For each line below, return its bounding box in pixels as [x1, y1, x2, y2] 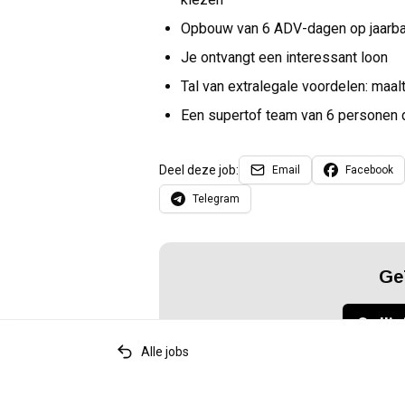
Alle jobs [141, 344, 189, 359]
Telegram [193, 192, 240, 205]
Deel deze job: [159, 162, 239, 177]
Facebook [345, 163, 393, 176]
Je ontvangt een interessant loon [181, 48, 388, 66]
